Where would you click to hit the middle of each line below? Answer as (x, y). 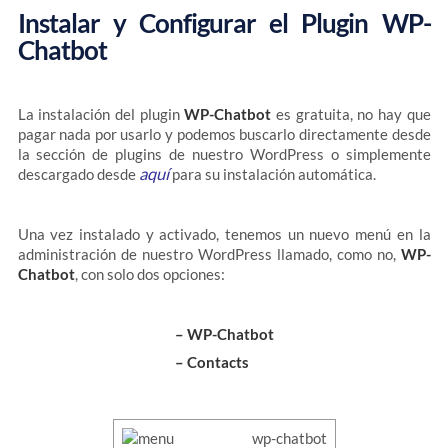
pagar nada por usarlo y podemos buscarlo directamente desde (224, 134)
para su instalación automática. (272, 174)
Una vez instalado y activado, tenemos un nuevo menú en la (224, 234)
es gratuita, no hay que (351, 114)
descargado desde (78, 174)
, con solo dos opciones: (149, 274)
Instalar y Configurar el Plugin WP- (224, 23)
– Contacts (211, 361)
